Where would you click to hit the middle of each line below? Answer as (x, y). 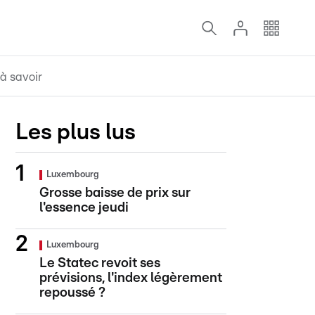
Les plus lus (76, 132)
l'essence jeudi (84, 208)
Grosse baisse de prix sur (115, 193)
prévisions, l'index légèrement (131, 278)
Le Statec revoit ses (100, 263)
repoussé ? (72, 293)
